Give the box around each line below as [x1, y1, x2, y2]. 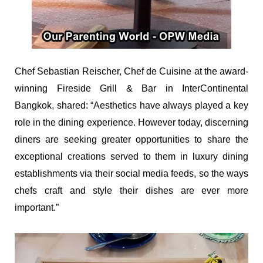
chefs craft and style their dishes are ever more [15, 186, 248, 196]
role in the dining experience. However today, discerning [15, 117, 248, 128]
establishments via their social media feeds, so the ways [15, 168, 248, 179]
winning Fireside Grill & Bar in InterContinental [15, 83, 248, 94]
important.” [15, 203, 59, 213]
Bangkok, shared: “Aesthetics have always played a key [15, 100, 248, 111]
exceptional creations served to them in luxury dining [15, 151, 248, 162]
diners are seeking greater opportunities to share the [15, 134, 248, 145]
